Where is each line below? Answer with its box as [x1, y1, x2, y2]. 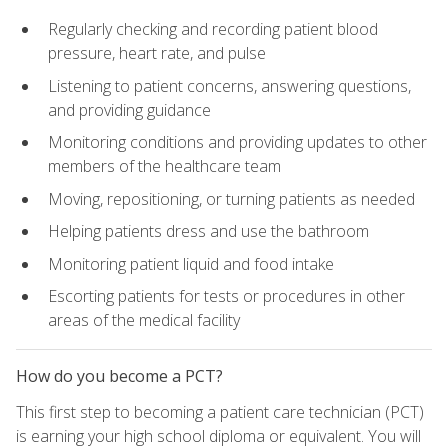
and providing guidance [48, 98, 211, 121]
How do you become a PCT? [16, 364, 223, 387]
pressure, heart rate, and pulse [48, 41, 266, 64]
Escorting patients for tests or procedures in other [48, 285, 405, 308]
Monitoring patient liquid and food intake [48, 252, 334, 275]
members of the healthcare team [48, 155, 281, 178]
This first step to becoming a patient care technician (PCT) [16, 400, 424, 423]
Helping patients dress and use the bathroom [48, 220, 369, 243]
